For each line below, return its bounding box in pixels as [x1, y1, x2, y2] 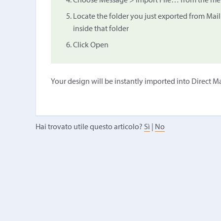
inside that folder [73, 25, 129, 33]
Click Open [73, 41, 109, 49]
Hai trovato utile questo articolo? [36, 123, 144, 131]
